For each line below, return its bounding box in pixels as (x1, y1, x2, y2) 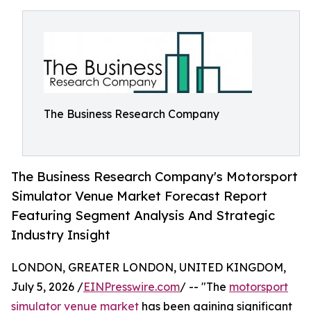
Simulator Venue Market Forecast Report (11, 188, 267, 204)
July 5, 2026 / (11, 280, 83, 294)
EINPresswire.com (83, 280, 180, 294)
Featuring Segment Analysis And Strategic (11, 208, 275, 224)
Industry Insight (11, 227, 110, 243)
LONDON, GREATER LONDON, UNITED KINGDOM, (11, 260, 286, 275)
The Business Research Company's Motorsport (11, 169, 298, 185)
